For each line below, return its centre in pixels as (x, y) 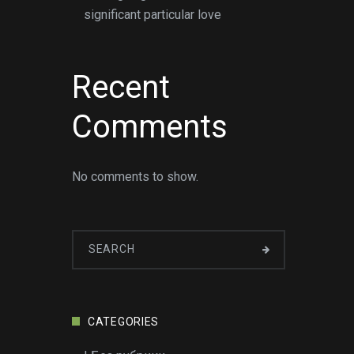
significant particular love (153, 15)
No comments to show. (135, 177)
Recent (121, 87)
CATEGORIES (123, 322)
